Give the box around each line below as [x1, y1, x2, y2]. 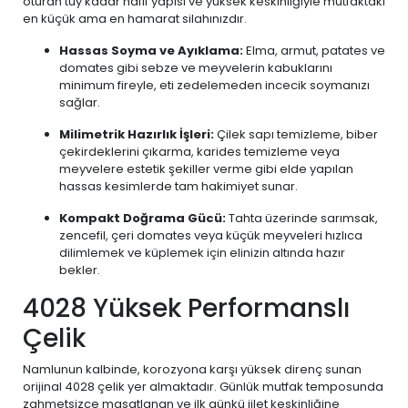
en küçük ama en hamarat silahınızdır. [23, 10, 247, 27]
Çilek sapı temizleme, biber [214, 126, 378, 143]
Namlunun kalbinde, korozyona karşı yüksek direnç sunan [23, 361, 362, 378]
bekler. [59, 261, 100, 279]
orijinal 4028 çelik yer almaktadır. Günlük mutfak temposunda [23, 378, 383, 395]
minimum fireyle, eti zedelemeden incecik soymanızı [59, 76, 370, 94]
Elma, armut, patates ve [243, 42, 385, 59]
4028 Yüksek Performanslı [23, 291, 350, 326]
